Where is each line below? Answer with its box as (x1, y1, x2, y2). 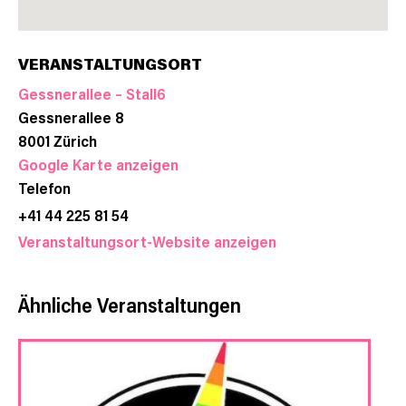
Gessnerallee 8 (18, 107, 124, 127)
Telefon (18, 178, 71, 198)
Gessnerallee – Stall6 (18, 83, 166, 103)
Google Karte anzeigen (18, 154, 179, 174)
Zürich (53, 130, 97, 150)
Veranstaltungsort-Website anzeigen (18, 231, 276, 251)
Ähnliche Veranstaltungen (18, 292, 241, 318)
